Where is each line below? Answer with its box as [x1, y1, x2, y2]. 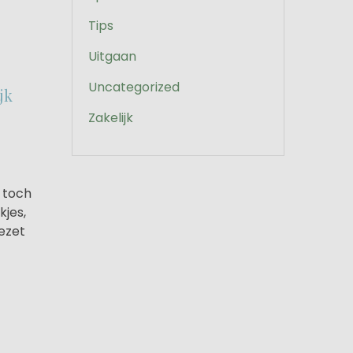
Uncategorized [88, 78, 180, 96]
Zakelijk [88, 109, 133, 127]
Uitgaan [88, 47, 136, 65]
